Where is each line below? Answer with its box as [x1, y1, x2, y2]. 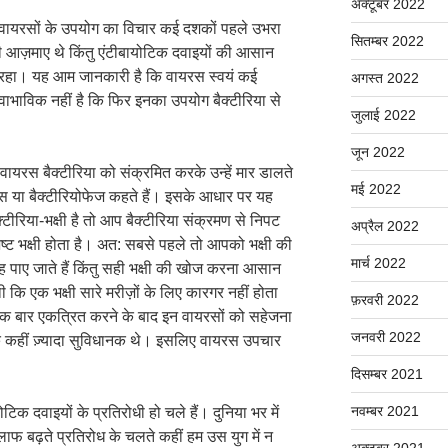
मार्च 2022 [350, 254, 406, 271]
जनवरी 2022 [350, 328, 421, 345]
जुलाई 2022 [350, 106, 416, 123]
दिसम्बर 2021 [350, 365, 423, 382]
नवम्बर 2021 [350, 402, 419, 419]
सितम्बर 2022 [350, 32, 424, 49]
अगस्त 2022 [350, 69, 419, 86]
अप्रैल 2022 [350, 217, 419, 234]
